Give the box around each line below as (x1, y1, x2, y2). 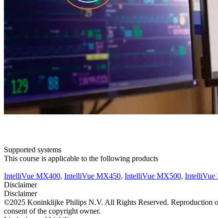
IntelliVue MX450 (64, 172, 121, 180)
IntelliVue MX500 (125, 172, 181, 180)
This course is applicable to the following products (4, 154, 158, 163)
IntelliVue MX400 (4, 172, 60, 180)
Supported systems (4, 145, 61, 154)
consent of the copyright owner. (4, 207, 101, 215)
